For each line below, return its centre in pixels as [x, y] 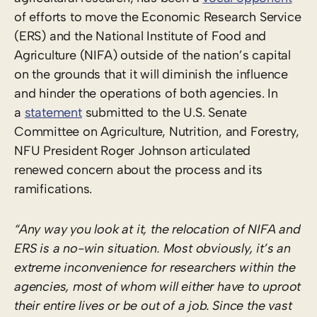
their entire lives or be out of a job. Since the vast [153, 305]
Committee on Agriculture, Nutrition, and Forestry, [157, 131]
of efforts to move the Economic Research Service [158, 17]
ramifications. [53, 189]
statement [53, 112]
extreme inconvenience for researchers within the [155, 267]
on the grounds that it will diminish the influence [151, 74]
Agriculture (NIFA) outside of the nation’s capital [152, 55]
